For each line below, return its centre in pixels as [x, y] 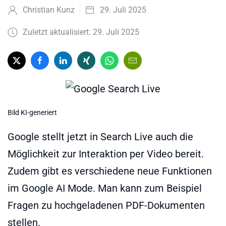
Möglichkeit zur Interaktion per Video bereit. [106, 154]
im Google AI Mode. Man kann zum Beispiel [105, 188]
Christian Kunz [49, 10]
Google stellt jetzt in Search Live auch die [100, 137]
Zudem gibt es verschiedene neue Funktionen [110, 171]
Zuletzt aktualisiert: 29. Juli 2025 [81, 32]
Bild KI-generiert [32, 113]
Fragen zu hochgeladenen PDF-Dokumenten [106, 206]
